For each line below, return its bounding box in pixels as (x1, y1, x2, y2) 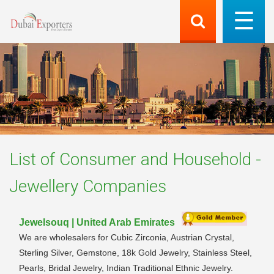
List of (9, 149, 59, 169)
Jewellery (9, 176, 78, 196)
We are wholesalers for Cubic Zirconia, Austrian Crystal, (19, 232, 234, 242)
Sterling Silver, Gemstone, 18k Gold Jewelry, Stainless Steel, (19, 247, 252, 257)
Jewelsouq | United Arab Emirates (19, 217, 175, 228)
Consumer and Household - (59, 149, 261, 169)
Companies (78, 176, 166, 196)
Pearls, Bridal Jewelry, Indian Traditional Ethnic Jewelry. (19, 262, 233, 273)
